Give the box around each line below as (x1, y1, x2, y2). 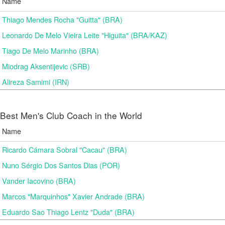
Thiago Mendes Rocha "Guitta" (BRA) (2, 14, 123, 25)
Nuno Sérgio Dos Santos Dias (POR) (2, 160, 120, 170)
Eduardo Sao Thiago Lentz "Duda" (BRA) (2, 206, 135, 217)
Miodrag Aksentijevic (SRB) (2, 61, 90, 71)
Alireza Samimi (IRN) (2, 76, 69, 87)
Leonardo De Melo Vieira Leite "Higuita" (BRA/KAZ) (2, 30, 167, 40)
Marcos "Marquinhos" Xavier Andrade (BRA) (2, 191, 145, 201)
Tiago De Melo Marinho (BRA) (2, 45, 99, 56)
